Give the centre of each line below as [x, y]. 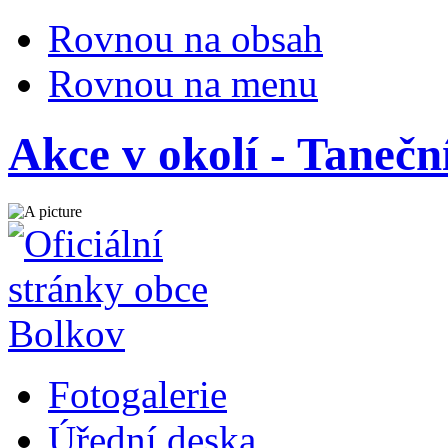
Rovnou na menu [183, 83]
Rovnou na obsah [185, 38]
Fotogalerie [137, 394]
